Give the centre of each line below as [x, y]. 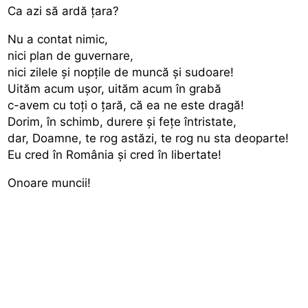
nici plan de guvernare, [71, 55]
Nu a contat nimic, [58, 39]
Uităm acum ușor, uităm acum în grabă [115, 88]
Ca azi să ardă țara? [64, 11]
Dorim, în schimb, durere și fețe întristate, [122, 121]
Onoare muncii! [49, 183]
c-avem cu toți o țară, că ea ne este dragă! [126, 105]
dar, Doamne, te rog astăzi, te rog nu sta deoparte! [148, 138]
